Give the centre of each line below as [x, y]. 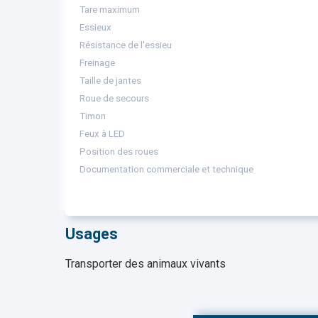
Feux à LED [102, 134]
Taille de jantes [110, 81]
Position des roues [119, 152]
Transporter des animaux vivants [146, 264]
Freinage [97, 63]
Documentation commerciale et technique [166, 169]
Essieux [95, 27]
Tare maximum [110, 10]
